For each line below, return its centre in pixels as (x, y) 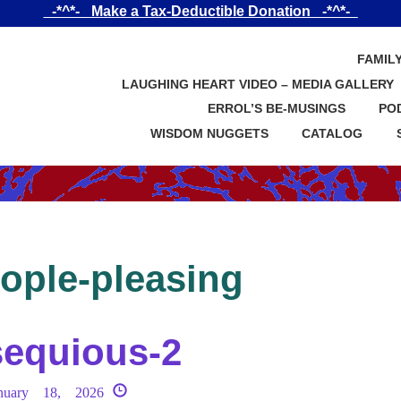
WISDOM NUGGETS (209, 133)
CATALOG (333, 133)
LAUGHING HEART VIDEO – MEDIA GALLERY (257, 84)
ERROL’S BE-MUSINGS (276, 109)
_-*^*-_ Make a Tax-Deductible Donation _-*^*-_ (200, 11)
